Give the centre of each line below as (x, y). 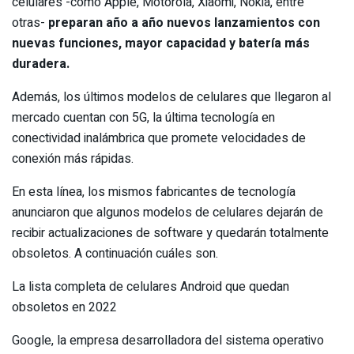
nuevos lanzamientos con (243, 23)
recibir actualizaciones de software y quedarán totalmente (170, 233)
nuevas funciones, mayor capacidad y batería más (161, 43)
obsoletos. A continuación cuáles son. (117, 253)
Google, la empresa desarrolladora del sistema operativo (168, 340)
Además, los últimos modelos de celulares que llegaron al (171, 97)
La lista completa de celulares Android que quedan (151, 286)
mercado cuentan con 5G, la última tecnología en (143, 117)
